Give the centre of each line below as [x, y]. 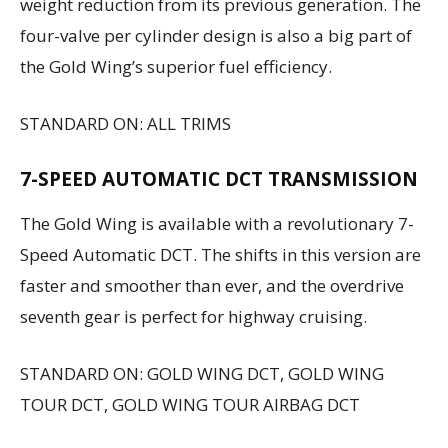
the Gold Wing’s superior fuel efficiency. [176, 66]
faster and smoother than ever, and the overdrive [212, 285]
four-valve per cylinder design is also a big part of [216, 35]
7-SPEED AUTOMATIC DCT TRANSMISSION [219, 178]
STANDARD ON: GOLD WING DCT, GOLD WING [202, 373]
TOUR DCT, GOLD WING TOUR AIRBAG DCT [190, 404]
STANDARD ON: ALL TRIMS [125, 123]
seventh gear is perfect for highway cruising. [193, 316]
